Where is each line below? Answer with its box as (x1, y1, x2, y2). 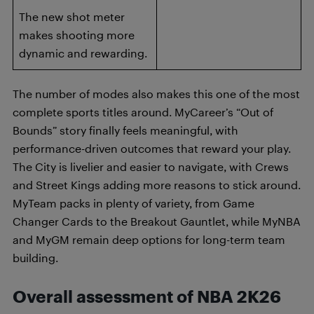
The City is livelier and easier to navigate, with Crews (13, 160, 289, 173)
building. (13, 251, 58, 264)
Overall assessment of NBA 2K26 (13, 287, 281, 306)
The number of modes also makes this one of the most (13, 87, 300, 100)
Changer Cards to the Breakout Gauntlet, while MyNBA (13, 214, 301, 228)
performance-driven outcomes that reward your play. (13, 142, 291, 155)
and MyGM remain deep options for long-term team (13, 233, 285, 246)
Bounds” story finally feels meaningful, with (13, 123, 238, 137)
